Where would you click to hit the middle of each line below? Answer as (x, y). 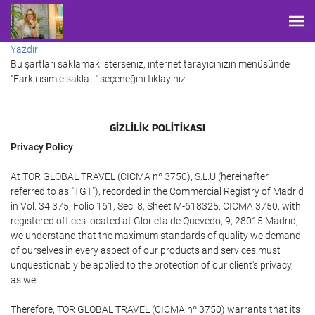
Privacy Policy (42, 147)
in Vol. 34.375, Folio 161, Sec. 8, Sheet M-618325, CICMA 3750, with (156, 206)
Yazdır (24, 49)
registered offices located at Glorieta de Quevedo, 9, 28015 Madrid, (154, 221)
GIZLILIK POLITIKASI (157, 127)
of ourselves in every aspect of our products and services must (146, 250)
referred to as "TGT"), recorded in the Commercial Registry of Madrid (157, 191)
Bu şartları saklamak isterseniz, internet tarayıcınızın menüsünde (150, 64)
